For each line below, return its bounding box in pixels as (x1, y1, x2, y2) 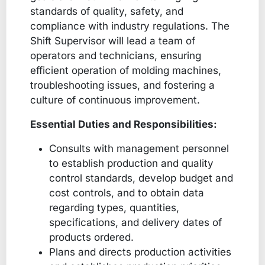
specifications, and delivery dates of (49, 216, 222, 228)
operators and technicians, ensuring (30, 49, 201, 62)
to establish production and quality (49, 157, 214, 169)
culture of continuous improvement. (30, 93, 200, 106)
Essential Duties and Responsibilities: (30, 118, 217, 130)
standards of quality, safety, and (30, 5, 183, 17)
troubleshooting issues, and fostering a (30, 79, 215, 91)
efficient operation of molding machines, (30, 64, 221, 76)
